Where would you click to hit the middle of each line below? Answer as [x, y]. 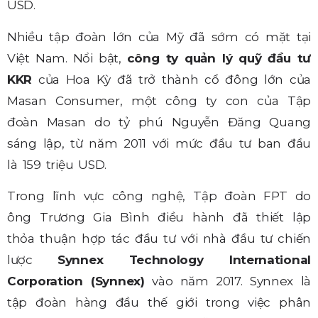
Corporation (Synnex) [76, 281]
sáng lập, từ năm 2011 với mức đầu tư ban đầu [159, 143]
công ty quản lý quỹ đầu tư [219, 58]
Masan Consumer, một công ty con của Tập [159, 100]
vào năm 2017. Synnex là [227, 281]
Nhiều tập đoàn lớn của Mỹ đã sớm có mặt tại [159, 37]
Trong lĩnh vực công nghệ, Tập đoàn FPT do [159, 196]
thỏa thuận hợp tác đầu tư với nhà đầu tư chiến [159, 239]
